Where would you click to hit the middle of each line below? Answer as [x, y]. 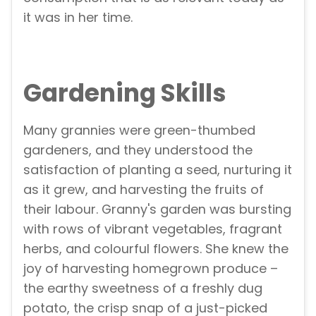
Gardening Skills [125, 93]
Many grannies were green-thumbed [139, 130]
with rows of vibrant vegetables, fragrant [153, 229]
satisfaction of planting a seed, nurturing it [158, 170]
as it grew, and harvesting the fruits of [144, 190]
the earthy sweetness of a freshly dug [143, 288]
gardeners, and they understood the [138, 150]
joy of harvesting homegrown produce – [151, 269]
